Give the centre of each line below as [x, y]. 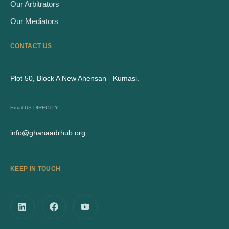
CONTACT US [31, 46]
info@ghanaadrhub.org [48, 133]
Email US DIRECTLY [34, 108]
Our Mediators [34, 21]
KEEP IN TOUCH [36, 169]
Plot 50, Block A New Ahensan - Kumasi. [75, 78]
